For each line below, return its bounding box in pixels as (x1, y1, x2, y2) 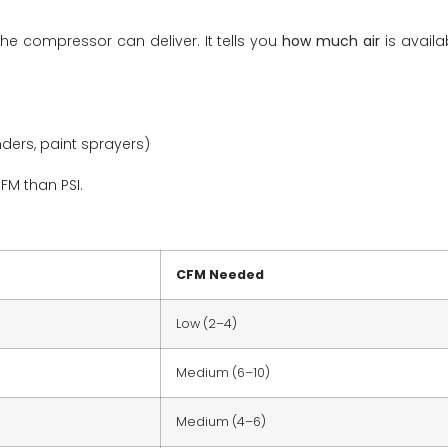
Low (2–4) (176, 315, 237, 333)
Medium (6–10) (176, 364, 270, 382)
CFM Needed (176, 266, 264, 284)
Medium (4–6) (176, 413, 266, 431)
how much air (282, 30, 381, 51)
